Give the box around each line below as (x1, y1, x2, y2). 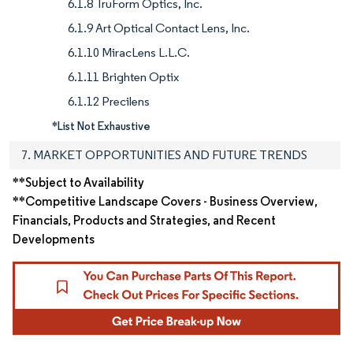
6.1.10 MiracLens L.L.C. (68, 45, 190, 61)
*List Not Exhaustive (52, 119, 150, 134)
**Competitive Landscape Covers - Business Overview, (13, 194, 318, 210)
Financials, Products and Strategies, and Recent (13, 213, 276, 229)
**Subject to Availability (13, 175, 144, 191)
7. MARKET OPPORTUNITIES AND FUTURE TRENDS (21, 147, 307, 163)
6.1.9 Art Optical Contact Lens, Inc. (68, 20, 250, 36)
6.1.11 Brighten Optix (68, 69, 179, 85)
